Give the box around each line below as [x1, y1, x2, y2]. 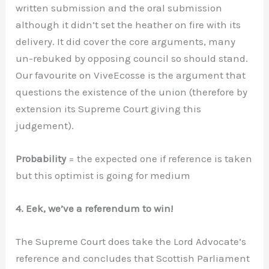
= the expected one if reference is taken [66, 153, 253, 165]
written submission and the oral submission [16, 1, 223, 14]
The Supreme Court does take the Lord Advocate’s [16, 235, 247, 248]
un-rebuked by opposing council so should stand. [16, 52, 249, 64]
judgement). [16, 119, 74, 131]
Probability [16, 153, 67, 165]
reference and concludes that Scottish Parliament [16, 252, 250, 265]
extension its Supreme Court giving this [16, 102, 202, 115]
